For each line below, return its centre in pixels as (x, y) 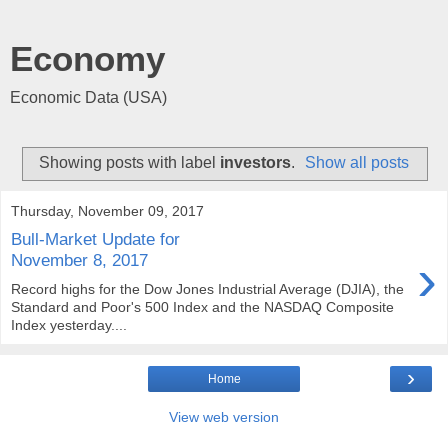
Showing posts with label (129, 162)
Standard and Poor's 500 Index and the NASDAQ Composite (202, 306)
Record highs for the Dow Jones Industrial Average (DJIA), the (207, 288)
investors (255, 162)
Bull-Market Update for (95, 239)
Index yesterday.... (69, 324)
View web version (224, 416)
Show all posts (357, 162)
